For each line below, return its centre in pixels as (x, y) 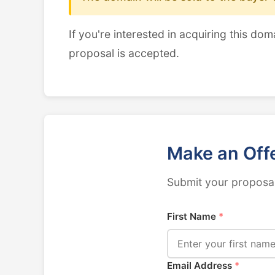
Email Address (201, 265)
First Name (193, 216)
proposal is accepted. (124, 53)
